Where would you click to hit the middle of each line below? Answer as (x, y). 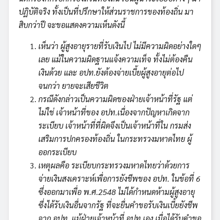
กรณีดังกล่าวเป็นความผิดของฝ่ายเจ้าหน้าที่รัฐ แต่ (115, 99)
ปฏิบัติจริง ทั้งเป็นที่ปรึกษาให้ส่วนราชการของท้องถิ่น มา (106, 11)
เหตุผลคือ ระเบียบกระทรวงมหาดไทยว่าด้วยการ (114, 165)
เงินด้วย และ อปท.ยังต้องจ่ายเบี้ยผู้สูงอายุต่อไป (111, 72)
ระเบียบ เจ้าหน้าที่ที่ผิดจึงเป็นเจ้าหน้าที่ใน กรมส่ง (115, 125)
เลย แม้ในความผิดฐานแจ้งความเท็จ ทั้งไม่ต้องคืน (115, 59)
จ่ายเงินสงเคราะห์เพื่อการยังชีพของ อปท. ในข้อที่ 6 (119, 178)
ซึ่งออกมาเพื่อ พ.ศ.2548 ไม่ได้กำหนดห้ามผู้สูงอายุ (117, 192)
